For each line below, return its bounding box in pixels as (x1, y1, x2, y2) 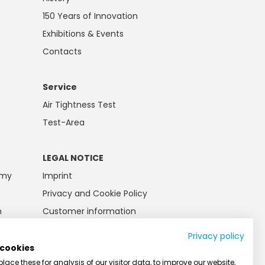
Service (43, 81, 77, 93)
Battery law (43, 223, 89, 235)
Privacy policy (188, 231, 244, 242)
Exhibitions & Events (43, 28, 124, 40)
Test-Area (43, 117, 85, 128)
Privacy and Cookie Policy (43, 188, 148, 199)
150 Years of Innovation (43, 10, 138, 22)
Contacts (43, 46, 82, 57)
